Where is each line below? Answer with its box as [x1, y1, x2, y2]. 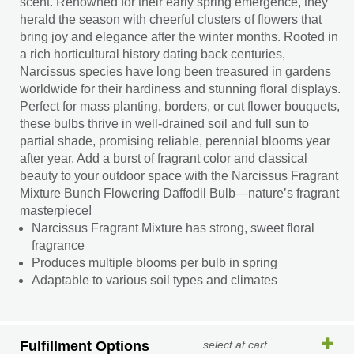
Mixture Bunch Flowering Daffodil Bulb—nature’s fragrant [20, 186, 339, 200]
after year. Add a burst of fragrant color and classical [20, 152, 307, 165]
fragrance [32, 239, 85, 252]
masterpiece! [20, 204, 92, 217]
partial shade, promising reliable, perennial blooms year [20, 134, 330, 148]
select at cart [203, 338, 268, 351]
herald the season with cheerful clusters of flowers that [20, 13, 322, 26]
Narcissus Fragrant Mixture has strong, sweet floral [32, 221, 314, 235]
